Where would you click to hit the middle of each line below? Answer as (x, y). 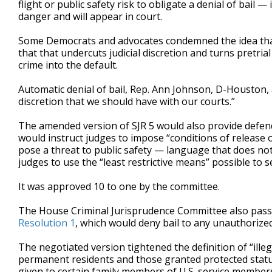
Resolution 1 (47, 223)
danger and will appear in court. (90, 16)
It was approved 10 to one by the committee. (119, 186)
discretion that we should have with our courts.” (127, 101)
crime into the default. (68, 65)
